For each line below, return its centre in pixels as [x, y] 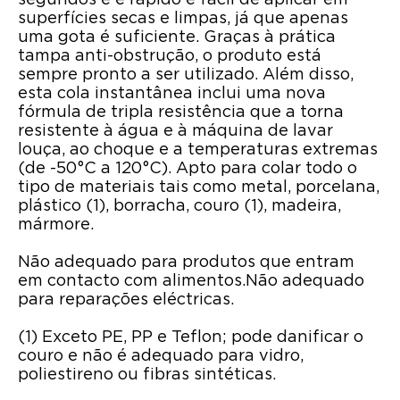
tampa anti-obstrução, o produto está [170, 57]
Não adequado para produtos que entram [186, 263]
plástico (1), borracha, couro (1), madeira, [179, 207]
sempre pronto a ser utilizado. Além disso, [186, 75]
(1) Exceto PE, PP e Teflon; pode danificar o [191, 338]
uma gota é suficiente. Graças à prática [177, 38]
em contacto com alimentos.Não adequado [191, 282]
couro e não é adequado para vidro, [161, 357]
